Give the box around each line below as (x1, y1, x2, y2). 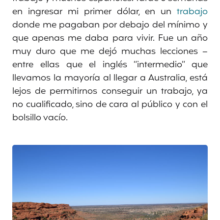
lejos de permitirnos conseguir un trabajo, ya (12, 84, 208, 98)
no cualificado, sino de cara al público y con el (12, 97, 208, 111)
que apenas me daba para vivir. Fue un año (12, 31, 208, 45)
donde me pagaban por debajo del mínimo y (12, 18, 208, 32)
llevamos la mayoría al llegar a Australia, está (12, 71, 208, 85)
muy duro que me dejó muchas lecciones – (12, 44, 208, 58)
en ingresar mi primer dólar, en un (12, 4, 177, 19)
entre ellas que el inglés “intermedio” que (12, 57, 208, 72)
